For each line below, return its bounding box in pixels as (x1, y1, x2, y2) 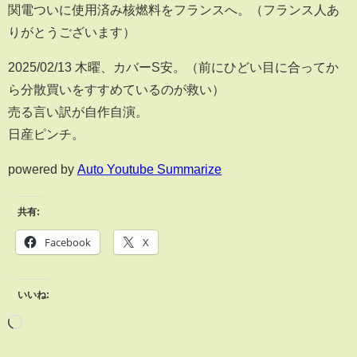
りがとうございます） (8, 25, 135, 39)
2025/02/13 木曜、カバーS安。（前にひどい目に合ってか (8, 61, 339, 74)
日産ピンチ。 (8, 127, 84, 141)
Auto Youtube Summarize (77, 163, 222, 176)
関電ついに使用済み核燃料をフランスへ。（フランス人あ (8, 3, 339, 17)
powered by (8, 163, 77, 176)
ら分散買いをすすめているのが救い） (8, 83, 225, 96)
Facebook (45, 234, 91, 249)
